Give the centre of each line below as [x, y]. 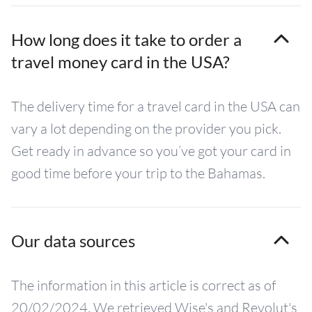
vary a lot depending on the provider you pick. [146, 128]
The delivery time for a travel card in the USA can [156, 106]
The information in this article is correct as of [143, 285]
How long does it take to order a [126, 39]
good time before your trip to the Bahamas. [138, 173]
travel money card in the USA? [120, 62]
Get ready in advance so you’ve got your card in [151, 151]
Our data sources [73, 241]
